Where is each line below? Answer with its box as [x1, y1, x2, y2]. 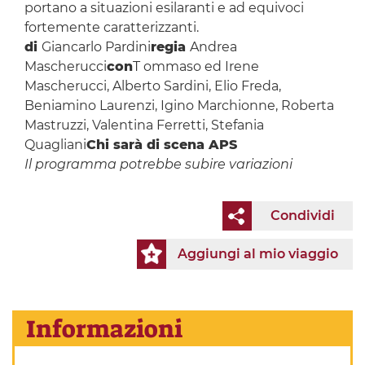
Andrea [189, 39, 237, 55]
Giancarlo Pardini [41, 39, 151, 55]
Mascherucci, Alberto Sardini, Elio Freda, [24, 78, 281, 95]
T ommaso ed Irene [132, 59, 259, 75]
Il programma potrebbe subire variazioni [24, 156, 292, 173]
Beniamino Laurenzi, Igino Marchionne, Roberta [24, 98, 334, 114]
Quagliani [24, 137, 86, 153]
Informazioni [26, 312, 183, 345]
